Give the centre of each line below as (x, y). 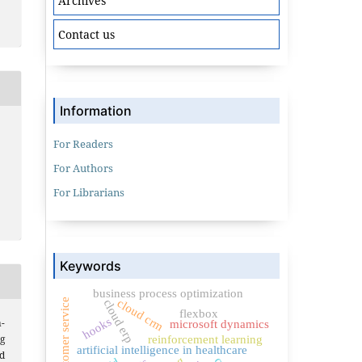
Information (96, 111)
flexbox (199, 314)
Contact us (86, 35)
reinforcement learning (205, 340)
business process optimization (168, 294)
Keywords (90, 266)
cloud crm (141, 315)
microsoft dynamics (219, 324)
